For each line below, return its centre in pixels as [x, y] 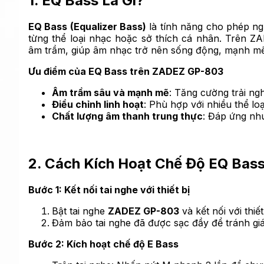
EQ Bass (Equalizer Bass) [88, 26]
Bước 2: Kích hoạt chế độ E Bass [103, 244]
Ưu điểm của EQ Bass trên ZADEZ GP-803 [126, 71]
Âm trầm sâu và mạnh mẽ [110, 92]
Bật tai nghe [80, 211]
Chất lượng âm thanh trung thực [127, 116]
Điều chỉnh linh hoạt [98, 104]
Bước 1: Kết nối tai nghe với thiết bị [109, 189]
